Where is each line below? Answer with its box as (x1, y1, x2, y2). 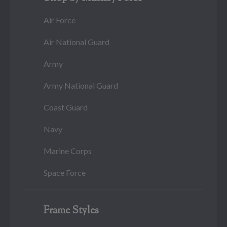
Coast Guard (44, 102, 88, 112)
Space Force (44, 168, 86, 177)
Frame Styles (44, 204, 99, 218)
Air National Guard (44, 37, 109, 47)
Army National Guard (44, 81, 118, 90)
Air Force (44, 15, 75, 25)
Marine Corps (44, 146, 92, 156)
